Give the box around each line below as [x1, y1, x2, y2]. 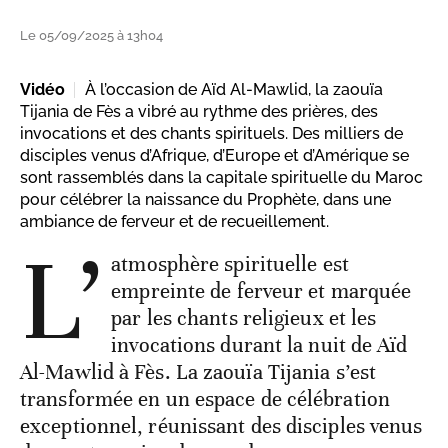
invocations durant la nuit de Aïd [111, 332, 408, 359]
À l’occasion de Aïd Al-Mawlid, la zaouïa [85, 80, 383, 100]
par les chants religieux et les [111, 305, 377, 332]
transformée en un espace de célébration [20, 386, 390, 413]
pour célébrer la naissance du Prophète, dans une [20, 190, 391, 210]
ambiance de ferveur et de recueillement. [20, 212, 329, 232]
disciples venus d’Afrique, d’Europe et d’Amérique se [20, 146, 409, 166]
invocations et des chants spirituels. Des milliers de [20, 124, 403, 144]
